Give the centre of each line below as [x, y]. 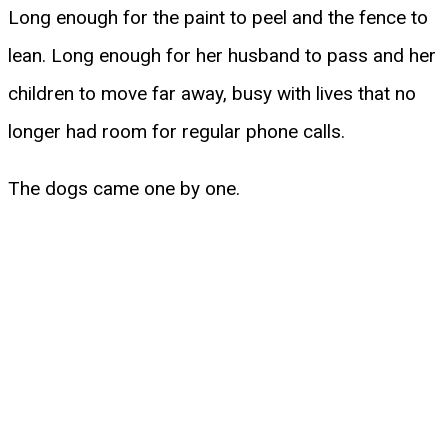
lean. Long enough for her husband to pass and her [222, 55]
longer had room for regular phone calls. [176, 131]
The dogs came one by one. [124, 188]
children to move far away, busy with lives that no [212, 93]
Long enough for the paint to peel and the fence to [218, 17]
